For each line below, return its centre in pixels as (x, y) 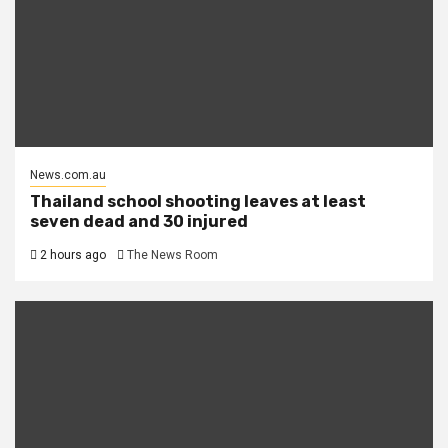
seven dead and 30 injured (139, 221)
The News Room (172, 254)
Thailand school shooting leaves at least (198, 201)
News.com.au (68, 174)
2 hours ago (71, 254)
